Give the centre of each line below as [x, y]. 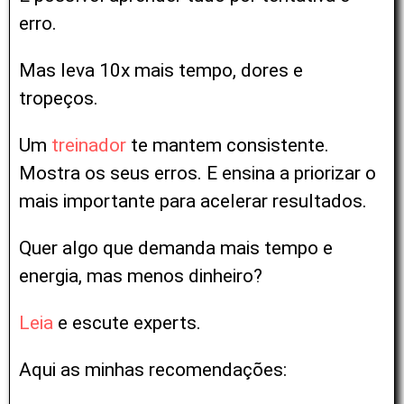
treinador [89, 146]
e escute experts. [129, 323]
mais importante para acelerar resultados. [193, 202]
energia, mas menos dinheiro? [141, 276]
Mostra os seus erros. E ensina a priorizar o [197, 174]
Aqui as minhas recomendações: [153, 370]
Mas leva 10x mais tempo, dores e [161, 71]
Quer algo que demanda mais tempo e [176, 248]
